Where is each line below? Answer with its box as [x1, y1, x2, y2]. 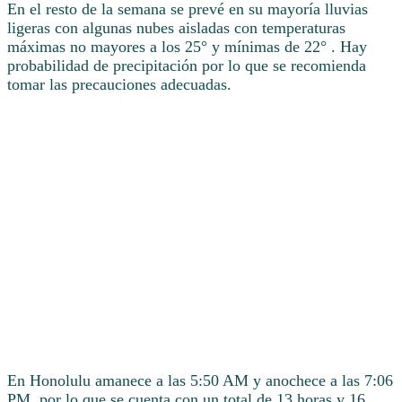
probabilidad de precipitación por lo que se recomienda [7, 57, 366, 75]
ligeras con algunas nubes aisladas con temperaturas [7, 19, 345, 38]
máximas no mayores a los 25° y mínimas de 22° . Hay [7, 38, 367, 57]
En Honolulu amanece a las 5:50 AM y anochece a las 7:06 [7, 371, 393, 389]
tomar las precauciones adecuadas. [7, 75, 232, 94]
